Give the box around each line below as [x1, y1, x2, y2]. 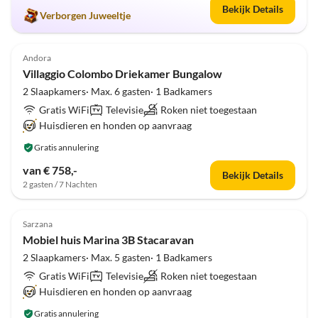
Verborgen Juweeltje [40, 9, 131, 21]
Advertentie [256, 30, 294, 38]
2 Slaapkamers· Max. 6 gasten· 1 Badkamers [23, 85, 212, 97]
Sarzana [23, 219, 53, 229]
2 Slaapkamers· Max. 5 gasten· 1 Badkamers [23, 251, 212, 263]
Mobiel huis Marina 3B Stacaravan [23, 233, 194, 246]
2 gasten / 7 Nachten [23, 179, 97, 190]
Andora [23, 53, 51, 63]
